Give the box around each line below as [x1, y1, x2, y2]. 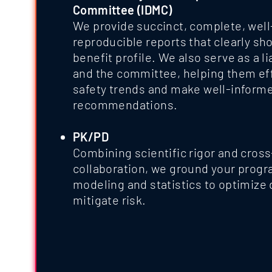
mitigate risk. [73, 192, 146, 208]
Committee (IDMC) [73, 2, 172, 18]
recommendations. [73, 97, 178, 112]
